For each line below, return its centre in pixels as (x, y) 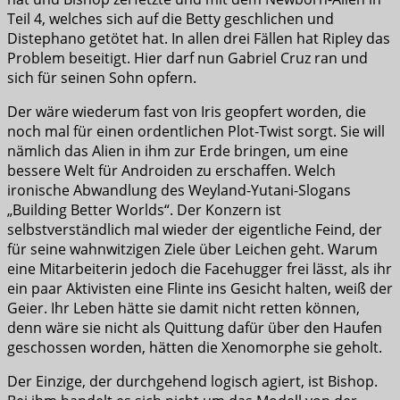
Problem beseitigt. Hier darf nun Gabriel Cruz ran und (187, 58)
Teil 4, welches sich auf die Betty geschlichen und (171, 19)
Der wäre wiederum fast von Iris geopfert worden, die (187, 112)
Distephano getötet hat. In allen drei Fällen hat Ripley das (199, 39)
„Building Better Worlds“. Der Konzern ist (144, 210)
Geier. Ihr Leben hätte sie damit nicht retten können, (183, 308)
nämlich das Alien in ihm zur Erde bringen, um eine (178, 151)
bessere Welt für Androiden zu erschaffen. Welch (171, 171)
